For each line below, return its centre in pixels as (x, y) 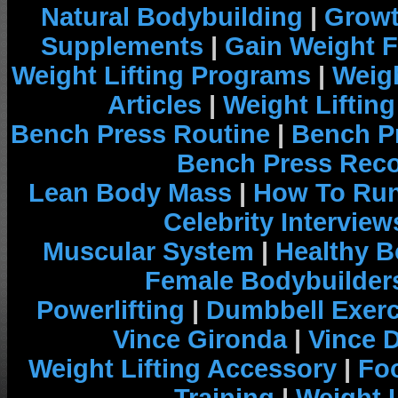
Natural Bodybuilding (171, 17)
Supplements (122, 46)
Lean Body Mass (130, 193)
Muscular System (148, 251)
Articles (154, 105)
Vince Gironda (199, 339)
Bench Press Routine (140, 134)
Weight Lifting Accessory (183, 369)
